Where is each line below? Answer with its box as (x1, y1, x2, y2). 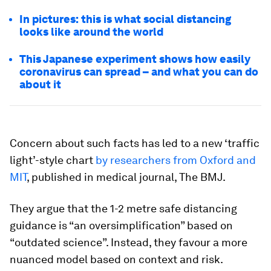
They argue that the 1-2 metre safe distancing (10, 202, 237, 215)
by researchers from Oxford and (96, 154, 256, 166)
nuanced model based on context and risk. (10, 253, 223, 266)
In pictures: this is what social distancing (19, 13, 231, 25)
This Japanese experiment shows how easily (19, 53, 250, 65)
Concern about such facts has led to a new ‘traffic (10, 137, 260, 149)
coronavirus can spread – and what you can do (19, 65, 258, 78)
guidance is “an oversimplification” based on (10, 219, 233, 232)
